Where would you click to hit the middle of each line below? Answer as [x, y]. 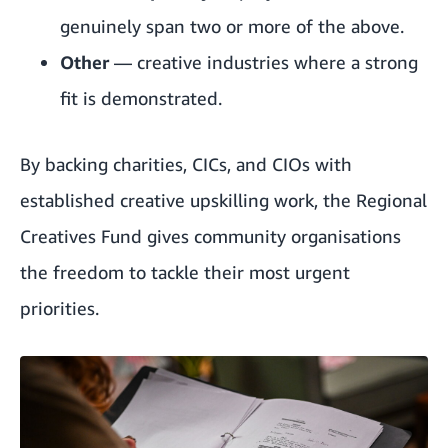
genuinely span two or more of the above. [232, 26]
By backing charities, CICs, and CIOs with [186, 164]
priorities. [59, 308]
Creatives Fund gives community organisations [210, 236]
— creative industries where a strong [263, 62]
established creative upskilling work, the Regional [223, 200]
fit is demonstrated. [141, 98]
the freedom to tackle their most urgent [185, 272]
